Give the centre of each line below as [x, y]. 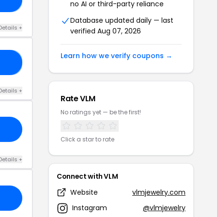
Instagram [90, 208]
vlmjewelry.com [159, 192]
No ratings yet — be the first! [101, 112]
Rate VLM [78, 98]
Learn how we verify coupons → [116, 55]
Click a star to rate [87, 139]
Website [84, 192]
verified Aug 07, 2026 [106, 31]
